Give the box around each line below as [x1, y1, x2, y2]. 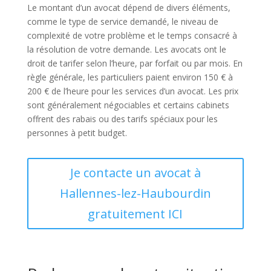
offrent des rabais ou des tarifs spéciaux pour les [27, 113, 218, 125]
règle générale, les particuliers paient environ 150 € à [27, 71, 233, 83]
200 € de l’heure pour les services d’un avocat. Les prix [27, 85, 238, 97]
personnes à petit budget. [27, 127, 127, 139]
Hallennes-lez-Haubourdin [59, 185, 211, 201]
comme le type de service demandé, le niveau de [27, 16, 218, 27]
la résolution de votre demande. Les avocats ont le [27, 44, 226, 55]
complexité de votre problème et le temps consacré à [27, 30, 237, 41]
